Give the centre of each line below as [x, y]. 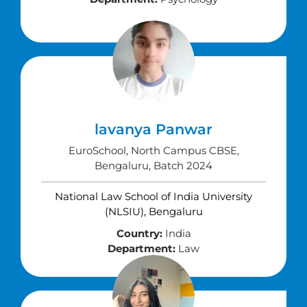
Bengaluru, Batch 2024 [153, 165]
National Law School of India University [153, 196]
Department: [142, 248]
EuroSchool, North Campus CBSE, [153, 150]
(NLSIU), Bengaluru [153, 211]
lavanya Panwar [153, 129]
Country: [139, 233]
